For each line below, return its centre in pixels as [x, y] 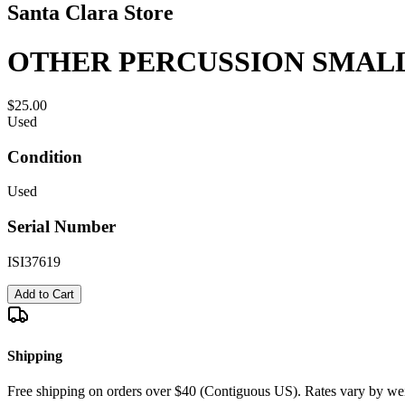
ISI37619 [34, 261]
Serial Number [61, 227]
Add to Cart [44, 294]
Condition [45, 156]
